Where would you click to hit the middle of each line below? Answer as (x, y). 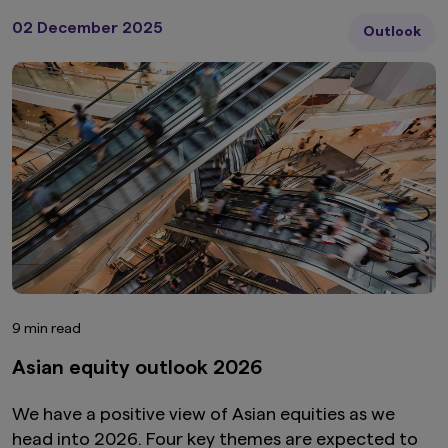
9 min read (46, 329)
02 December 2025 (87, 27)
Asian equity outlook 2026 (137, 368)
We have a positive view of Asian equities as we (203, 414)
